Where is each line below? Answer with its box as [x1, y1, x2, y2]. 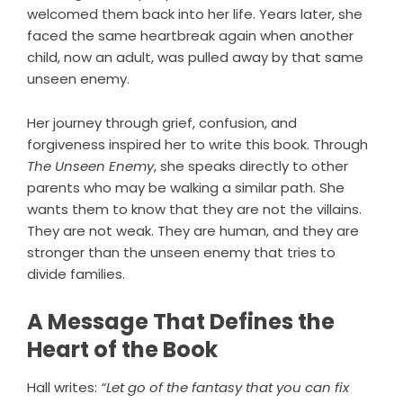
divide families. [27, 264, 125, 284]
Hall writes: [27, 378, 101, 398]
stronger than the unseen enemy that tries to [27, 243, 336, 263]
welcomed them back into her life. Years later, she [27, 4, 363, 24]
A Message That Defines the [27, 307, 335, 337]
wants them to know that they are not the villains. [27, 200, 362, 219]
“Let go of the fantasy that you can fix [101, 378, 349, 398]
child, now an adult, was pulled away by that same [27, 48, 363, 67]
